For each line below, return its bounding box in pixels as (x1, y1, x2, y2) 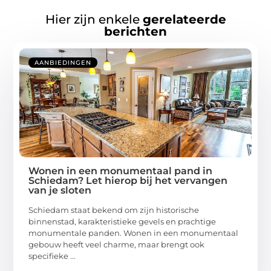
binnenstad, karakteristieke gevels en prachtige (28, 216, 217, 226)
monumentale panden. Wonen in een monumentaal (28, 227, 239, 238)
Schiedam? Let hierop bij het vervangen (28, 174, 228, 186)
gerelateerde (142, 11, 226, 27)
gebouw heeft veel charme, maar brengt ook (28, 239, 205, 249)
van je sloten (28, 184, 92, 196)
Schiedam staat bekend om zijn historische (28, 204, 200, 215)
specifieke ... (28, 250, 76, 261)
